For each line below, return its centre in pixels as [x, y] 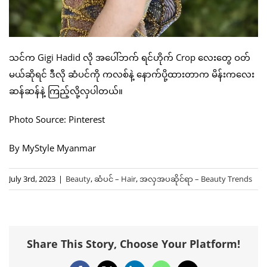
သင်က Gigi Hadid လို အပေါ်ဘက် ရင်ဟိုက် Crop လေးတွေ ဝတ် [130, 58]
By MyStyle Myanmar [52, 148]
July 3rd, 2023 [32, 179]
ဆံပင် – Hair [115, 179]
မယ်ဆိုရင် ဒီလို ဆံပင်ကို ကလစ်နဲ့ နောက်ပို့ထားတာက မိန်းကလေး [132, 74]
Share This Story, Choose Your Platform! [133, 243]
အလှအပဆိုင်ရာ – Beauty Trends [196, 179]
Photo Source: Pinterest [57, 119]
